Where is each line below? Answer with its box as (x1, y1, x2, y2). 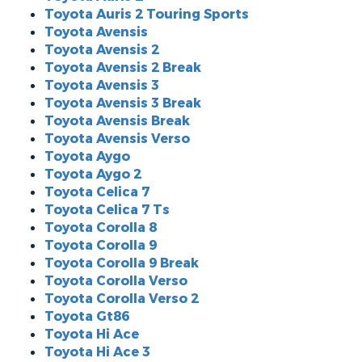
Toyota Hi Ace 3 (44, 343, 150, 360)
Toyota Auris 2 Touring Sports (44, 6, 249, 23)
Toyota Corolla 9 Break (44, 255, 199, 271)
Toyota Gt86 (44, 308, 129, 325)
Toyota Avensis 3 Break (44, 95, 201, 112)
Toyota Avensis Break (44, 112, 190, 129)
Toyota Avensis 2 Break (44, 59, 201, 76)
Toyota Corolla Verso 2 (44, 290, 199, 307)
